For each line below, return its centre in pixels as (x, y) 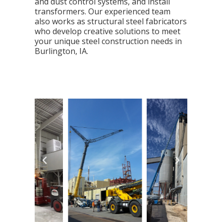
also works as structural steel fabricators (111, 21)
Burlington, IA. (61, 51)
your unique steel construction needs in (108, 41)
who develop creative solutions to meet (108, 31)
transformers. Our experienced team (103, 11)
